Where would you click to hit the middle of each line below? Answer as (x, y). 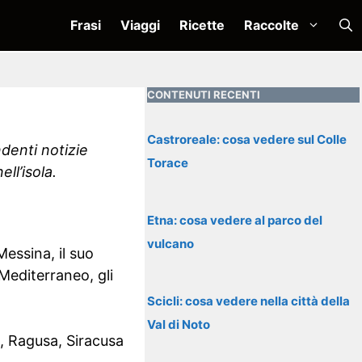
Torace (168, 163)
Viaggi (140, 25)
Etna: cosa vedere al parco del (235, 220)
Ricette (202, 25)
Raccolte (271, 25)
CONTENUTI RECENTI (204, 95)
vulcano (171, 244)
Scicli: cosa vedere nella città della (249, 301)
